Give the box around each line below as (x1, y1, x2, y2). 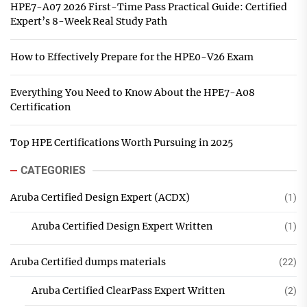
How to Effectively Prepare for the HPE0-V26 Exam (10, 51, 254, 63)
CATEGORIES (20, 164, 86, 177)
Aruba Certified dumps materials (10, 256, 166, 268)
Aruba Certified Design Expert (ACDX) (10, 191, 190, 204)
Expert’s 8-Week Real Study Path (10, 15, 167, 27)
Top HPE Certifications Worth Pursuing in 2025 (10, 136, 233, 149)
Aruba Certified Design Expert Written (31, 220, 212, 232)
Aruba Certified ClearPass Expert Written (31, 284, 225, 297)
